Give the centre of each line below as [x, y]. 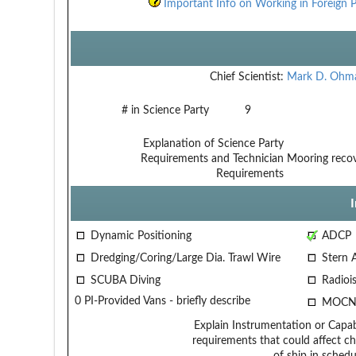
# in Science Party [165, 110]
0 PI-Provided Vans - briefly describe [162, 301]
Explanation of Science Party [213, 143]
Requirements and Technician [212, 159]
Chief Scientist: [246, 77]
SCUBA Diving [124, 280]
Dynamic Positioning [139, 236]
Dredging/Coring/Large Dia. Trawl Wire [184, 258]
